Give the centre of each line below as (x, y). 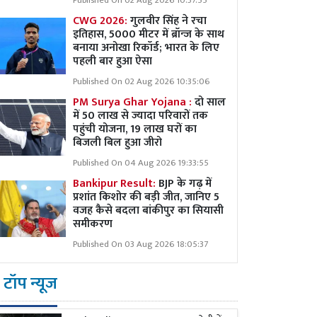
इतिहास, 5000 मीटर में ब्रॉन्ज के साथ (149, 34)
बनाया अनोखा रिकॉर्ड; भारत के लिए (146, 48)
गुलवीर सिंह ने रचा (168, 21)
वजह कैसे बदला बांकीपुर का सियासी (148, 211)
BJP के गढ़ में (184, 184)
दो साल (209, 102)
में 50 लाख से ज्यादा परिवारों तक (140, 116)
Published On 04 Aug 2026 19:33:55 (141, 163)
